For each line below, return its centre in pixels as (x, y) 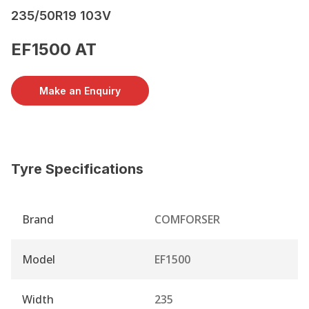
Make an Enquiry (80, 90)
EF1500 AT (54, 49)
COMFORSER (187, 219)
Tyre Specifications (77, 169)
